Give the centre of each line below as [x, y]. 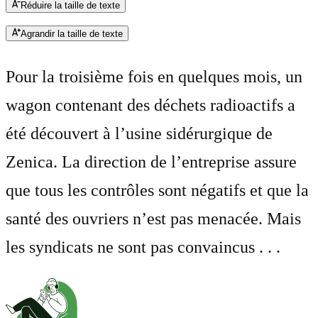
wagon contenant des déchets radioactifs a [150, 105]
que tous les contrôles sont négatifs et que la [157, 191]
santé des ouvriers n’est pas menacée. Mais [153, 219]
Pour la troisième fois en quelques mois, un [154, 77]
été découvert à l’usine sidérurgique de [139, 134]
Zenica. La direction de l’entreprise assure [151, 162]
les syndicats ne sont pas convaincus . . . [143, 247]
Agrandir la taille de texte [72, 34]
